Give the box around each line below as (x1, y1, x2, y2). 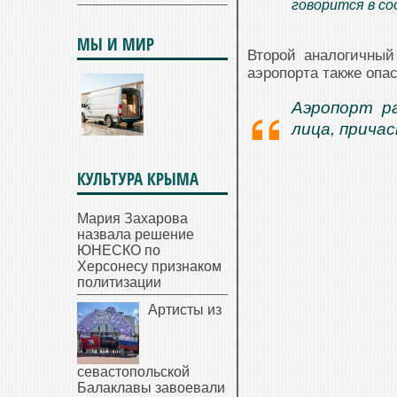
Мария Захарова (77, 211, 188, 226)
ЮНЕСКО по (77, 243, 160, 258)
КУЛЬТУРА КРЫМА (77, 167, 198, 191)
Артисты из (148, 302, 222, 317)
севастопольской (77, 364, 190, 379)
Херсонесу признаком (77, 259, 222, 274)
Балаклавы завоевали (77, 380, 225, 395)
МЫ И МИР (77, 33, 154, 56)
